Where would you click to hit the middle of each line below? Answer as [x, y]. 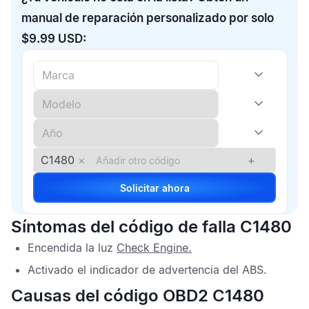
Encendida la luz [72, 248]
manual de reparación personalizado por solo [148, 18]
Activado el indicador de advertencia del [135, 270]
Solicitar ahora [176, 188]
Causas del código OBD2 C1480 [138, 296]
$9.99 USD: [54, 39]
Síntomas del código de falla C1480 [151, 227]
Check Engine [152, 248]
